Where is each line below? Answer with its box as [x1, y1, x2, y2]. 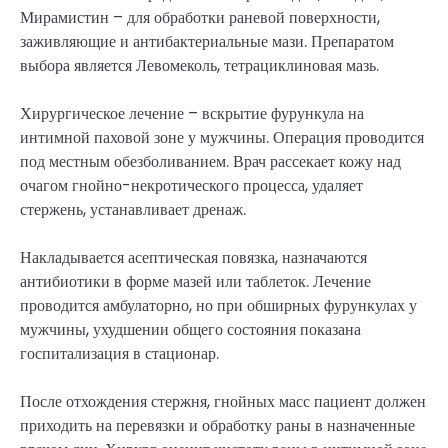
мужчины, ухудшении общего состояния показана [20, 317, 361, 341]
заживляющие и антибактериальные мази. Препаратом [20, 29, 394, 53]
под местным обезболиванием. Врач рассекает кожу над [20, 149, 401, 173]
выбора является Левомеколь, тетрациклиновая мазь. [20, 53, 379, 77]
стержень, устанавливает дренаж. [20, 197, 246, 221]
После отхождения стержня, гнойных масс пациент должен [20, 389, 426, 413]
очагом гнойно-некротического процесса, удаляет [20, 173, 363, 197]
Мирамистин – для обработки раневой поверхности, [20, 5, 380, 29]
